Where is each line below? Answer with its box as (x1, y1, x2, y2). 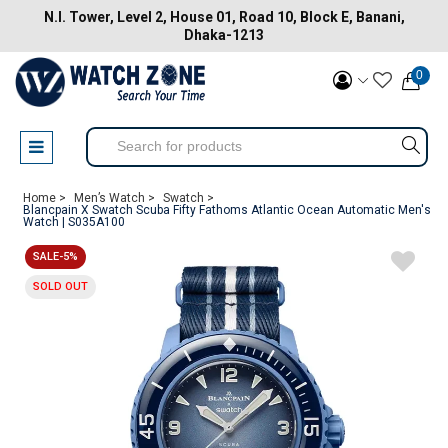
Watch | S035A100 (23, 215, 125, 229)
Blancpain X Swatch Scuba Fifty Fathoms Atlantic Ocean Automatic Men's (23, 203, 431, 217)
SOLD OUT (33, 280, 88, 293)
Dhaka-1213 (184, 27, 264, 43)
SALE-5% (33, 250, 78, 263)
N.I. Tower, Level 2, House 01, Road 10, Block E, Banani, (43, 9, 405, 25)
